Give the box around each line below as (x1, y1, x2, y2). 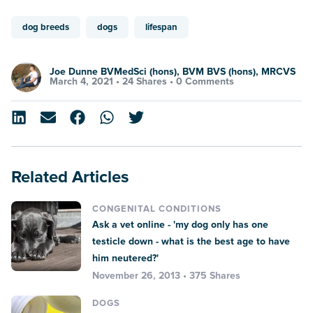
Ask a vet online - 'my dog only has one (92, 218, 268, 231)
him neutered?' (92, 252, 159, 264)
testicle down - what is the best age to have (92, 235, 290, 247)
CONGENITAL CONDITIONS (92, 203, 221, 214)
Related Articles (21, 166, 129, 187)
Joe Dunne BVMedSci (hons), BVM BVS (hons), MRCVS (50, 66, 296, 78)
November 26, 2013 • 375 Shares (92, 269, 240, 282)
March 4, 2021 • (50, 75, 122, 88)
